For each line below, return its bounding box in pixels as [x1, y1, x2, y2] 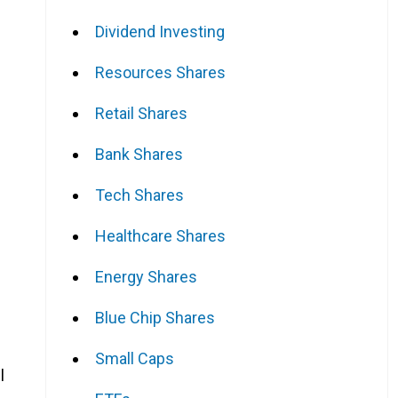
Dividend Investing [95, 21, 225, 41]
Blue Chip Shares [95, 307, 215, 327]
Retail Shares [95, 103, 187, 123]
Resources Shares [95, 62, 226, 82]
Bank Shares [95, 144, 183, 163]
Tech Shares [95, 185, 184, 204]
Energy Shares [95, 267, 197, 286]
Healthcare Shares [95, 226, 226, 245]
